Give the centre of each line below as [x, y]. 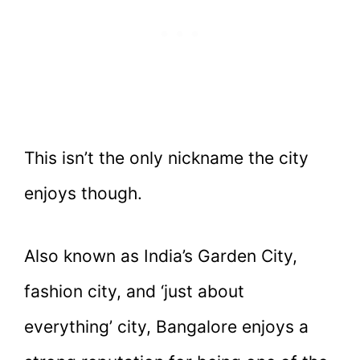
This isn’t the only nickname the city [166, 158]
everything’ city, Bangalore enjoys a [166, 327]
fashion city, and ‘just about [134, 292]
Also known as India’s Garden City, [161, 256]
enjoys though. [83, 194]
